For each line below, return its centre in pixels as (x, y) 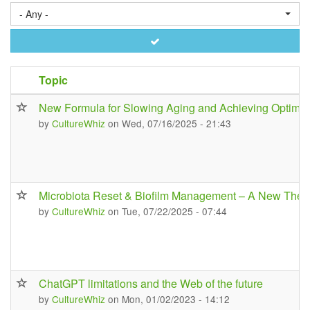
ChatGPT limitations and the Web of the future (151, 283)
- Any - (34, 14)
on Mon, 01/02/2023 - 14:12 (169, 299)
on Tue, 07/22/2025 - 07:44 (167, 211)
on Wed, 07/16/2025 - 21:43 (170, 123)
